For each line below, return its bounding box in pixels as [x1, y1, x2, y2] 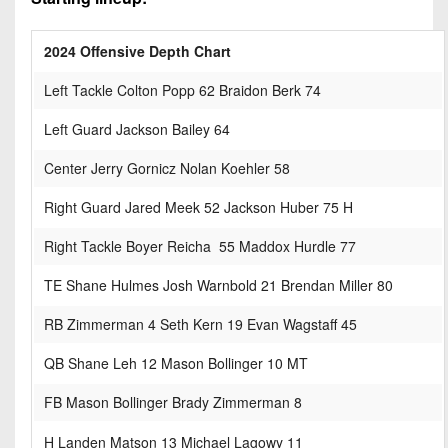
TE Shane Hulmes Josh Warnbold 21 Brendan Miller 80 [44, 274, 393, 295]
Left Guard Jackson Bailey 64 [44, 118, 230, 139]
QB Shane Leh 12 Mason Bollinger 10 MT [44, 352, 308, 373]
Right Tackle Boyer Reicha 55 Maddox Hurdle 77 [44, 235, 356, 256]
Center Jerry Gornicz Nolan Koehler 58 [44, 157, 290, 178]
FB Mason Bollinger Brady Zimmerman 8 [44, 391, 302, 412]
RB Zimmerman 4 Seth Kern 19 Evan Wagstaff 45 [44, 313, 357, 334]
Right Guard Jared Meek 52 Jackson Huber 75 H [44, 196, 353, 217]
